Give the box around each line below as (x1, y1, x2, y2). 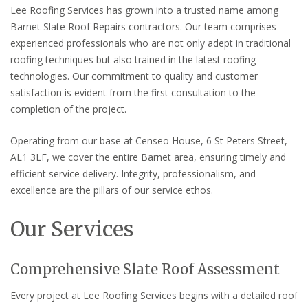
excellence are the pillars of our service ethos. (10, 184, 213, 197)
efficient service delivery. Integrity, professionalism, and (10, 167, 256, 181)
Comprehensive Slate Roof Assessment (10, 261, 280, 278)
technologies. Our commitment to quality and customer (10, 69, 258, 83)
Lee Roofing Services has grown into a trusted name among (10, 3, 278, 17)
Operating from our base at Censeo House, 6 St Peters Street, (10, 134, 287, 148)
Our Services (10, 216, 134, 243)
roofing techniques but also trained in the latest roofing (10, 53, 256, 67)
